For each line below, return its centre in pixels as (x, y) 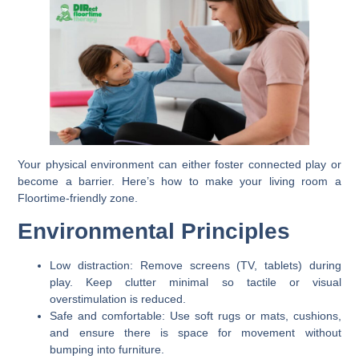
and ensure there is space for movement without (196, 333)
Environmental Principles (154, 232)
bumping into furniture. (107, 350)
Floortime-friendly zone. (78, 198)
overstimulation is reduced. (118, 299)
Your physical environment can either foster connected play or (179, 165)
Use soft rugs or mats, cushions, (253, 316)
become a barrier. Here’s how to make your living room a (179, 182)
